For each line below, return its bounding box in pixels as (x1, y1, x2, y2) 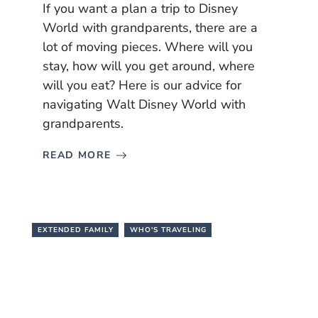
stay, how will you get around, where (43, 57, 255, 75)
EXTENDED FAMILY (38, 225, 114, 236)
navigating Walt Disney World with (43, 96, 246, 114)
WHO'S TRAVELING (130, 225, 207, 236)
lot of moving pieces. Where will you (43, 38, 253, 56)
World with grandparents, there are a (43, 19, 258, 37)
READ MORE (43, 148, 111, 163)
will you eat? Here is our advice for (43, 77, 241, 94)
